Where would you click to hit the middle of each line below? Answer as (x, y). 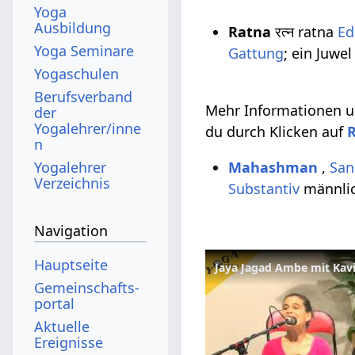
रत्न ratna (305, 31)
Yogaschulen (77, 73)
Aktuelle (62, 326)
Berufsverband (84, 96)
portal (55, 303)
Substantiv (264, 188)
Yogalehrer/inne (88, 128)
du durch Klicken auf (277, 131)
